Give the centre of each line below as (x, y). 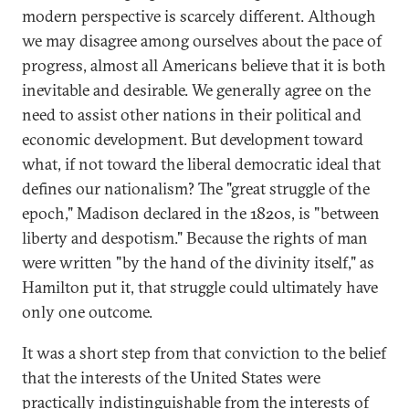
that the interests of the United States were (171, 378)
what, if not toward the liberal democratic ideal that (201, 164)
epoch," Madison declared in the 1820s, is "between (201, 213)
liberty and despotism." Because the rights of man (195, 238)
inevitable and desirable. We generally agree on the (196, 90)
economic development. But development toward (193, 139)
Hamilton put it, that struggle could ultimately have (200, 287)
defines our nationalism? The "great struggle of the (196, 189)
